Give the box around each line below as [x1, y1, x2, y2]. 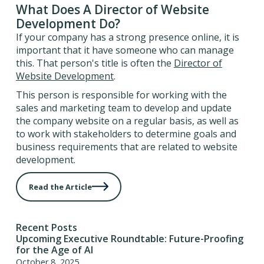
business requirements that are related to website [15, 140, 237, 153]
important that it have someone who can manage [15, 43, 234, 57]
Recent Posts [15, 221, 77, 235]
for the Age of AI [15, 243, 93, 257]
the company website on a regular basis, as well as [15, 114, 239, 127]
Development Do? [15, 15, 120, 32]
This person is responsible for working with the [15, 88, 227, 101]
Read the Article [28, 181, 92, 192]
